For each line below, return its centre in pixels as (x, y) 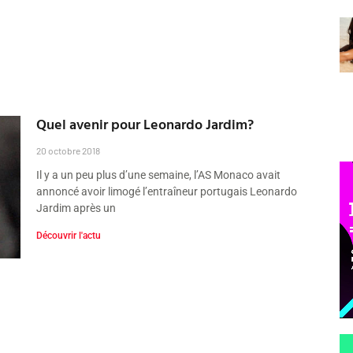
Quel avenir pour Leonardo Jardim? (145, 124)
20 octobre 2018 (69, 150)
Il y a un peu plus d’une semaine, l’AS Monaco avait (159, 175)
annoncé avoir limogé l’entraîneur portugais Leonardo (167, 191)
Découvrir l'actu (69, 235)
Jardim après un (76, 208)
